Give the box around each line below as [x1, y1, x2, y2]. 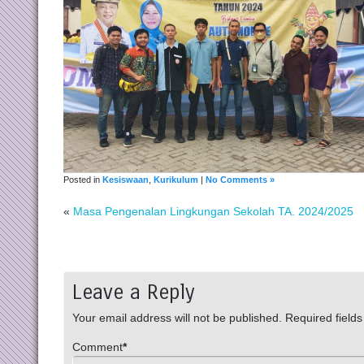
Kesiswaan [102, 175, 149, 185]
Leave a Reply [72, 280, 195, 305]
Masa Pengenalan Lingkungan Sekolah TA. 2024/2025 [73, 205, 354, 219]
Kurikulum [154, 175, 199, 185]
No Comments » [206, 175, 275, 185]
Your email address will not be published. [72, 311, 283, 325]
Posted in [63, 175, 103, 185]
